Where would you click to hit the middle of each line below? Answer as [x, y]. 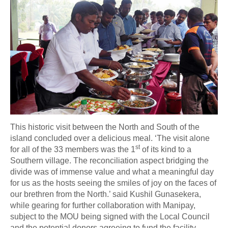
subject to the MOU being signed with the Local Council [110, 216]
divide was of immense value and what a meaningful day [112, 172]
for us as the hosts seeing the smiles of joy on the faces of [113, 183]
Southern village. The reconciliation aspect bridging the [109, 160]
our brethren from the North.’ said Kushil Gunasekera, [106, 194]
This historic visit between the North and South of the [105, 127]
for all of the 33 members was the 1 [73, 149]
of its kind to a [166, 149]
